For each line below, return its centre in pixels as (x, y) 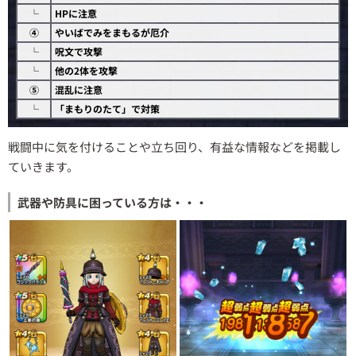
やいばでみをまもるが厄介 (112, 32)
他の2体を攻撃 (86, 70)
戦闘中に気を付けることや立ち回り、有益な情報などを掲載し (174, 146)
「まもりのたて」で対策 (107, 108)
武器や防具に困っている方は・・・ (112, 202)
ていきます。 (43, 166)
